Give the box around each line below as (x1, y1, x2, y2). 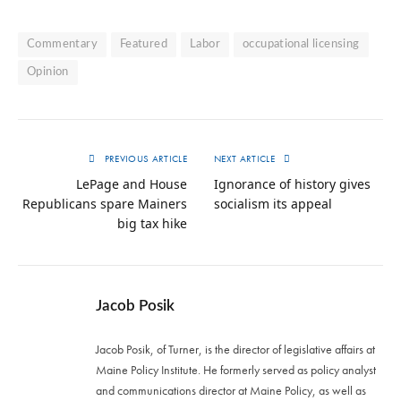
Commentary (27, 38, 98, 51)
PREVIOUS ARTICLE (101, 152, 187, 166)
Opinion (27, 66, 69, 79)
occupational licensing (242, 38, 360, 51)
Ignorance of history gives (214, 175, 371, 193)
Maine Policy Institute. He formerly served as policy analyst (96, 362, 376, 379)
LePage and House (76, 175, 187, 193)
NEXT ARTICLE (214, 152, 278, 166)
